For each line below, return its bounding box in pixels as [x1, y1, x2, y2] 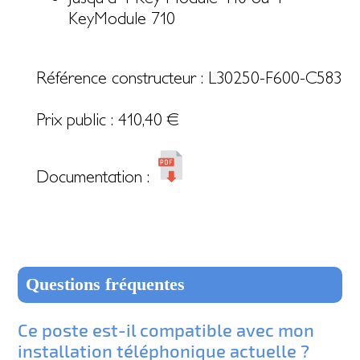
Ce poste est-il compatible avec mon [18, 318, 315, 340]
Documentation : [35, 166, 154, 186]
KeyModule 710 [67, 7, 175, 27]
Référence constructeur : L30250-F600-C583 [35, 67, 342, 87]
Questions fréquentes [26, 274, 186, 294]
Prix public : [35, 108, 118, 129]
